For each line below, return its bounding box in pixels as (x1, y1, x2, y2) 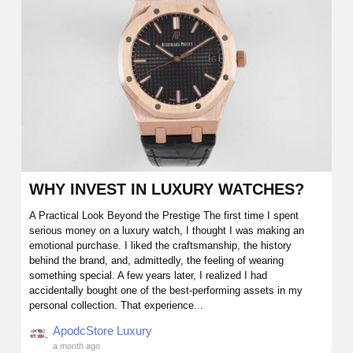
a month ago (53, 340, 100, 351)
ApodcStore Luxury (53, 323, 152, 337)
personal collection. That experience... (29, 299, 203, 311)
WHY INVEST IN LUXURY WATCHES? (29, 180, 304, 198)
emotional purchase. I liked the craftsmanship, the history (29, 239, 292, 251)
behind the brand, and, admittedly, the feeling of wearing (29, 254, 284, 266)
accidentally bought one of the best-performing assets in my (29, 284, 303, 296)
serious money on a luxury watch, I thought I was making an (29, 224, 304, 236)
